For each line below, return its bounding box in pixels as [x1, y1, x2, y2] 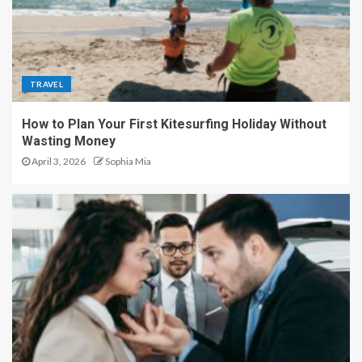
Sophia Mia [105, 155, 151, 168]
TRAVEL [30, 79, 64, 90]
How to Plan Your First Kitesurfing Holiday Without [22, 116, 326, 133]
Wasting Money [22, 133, 116, 149]
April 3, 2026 [30, 155, 86, 168]
